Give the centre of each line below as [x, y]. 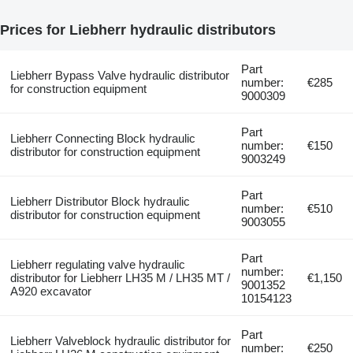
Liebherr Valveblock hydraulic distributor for [120, 340]
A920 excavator [50, 291]
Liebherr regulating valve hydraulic [97, 264]
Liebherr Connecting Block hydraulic [102, 138]
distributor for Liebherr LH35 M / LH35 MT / [120, 277]
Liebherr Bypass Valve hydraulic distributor [119, 75]
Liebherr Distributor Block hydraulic [100, 201]
